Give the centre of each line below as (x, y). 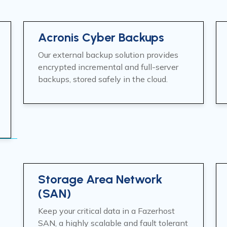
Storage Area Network (100, 179)
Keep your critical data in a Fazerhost (106, 211)
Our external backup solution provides (108, 55)
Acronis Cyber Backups (101, 37)
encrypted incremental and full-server (108, 67)
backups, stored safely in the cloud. (103, 79)
